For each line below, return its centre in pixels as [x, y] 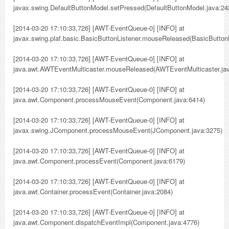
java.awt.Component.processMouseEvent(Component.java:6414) [109, 99]
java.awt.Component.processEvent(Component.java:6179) [99, 161]
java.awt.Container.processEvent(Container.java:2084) [93, 191]
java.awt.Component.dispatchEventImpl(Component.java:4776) [106, 222]
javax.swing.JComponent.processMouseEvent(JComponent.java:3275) [118, 130]
